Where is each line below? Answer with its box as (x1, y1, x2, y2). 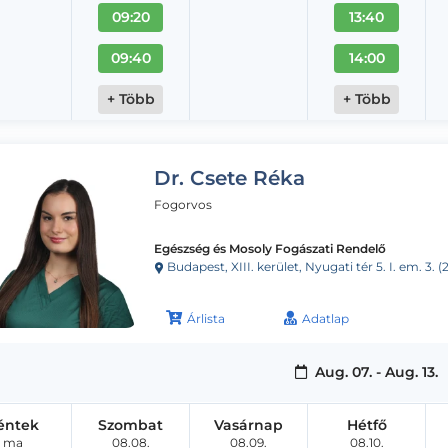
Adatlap (302, 310, 349, 326)
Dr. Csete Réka (154, 165, 305, 190)
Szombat (98, 415, 163, 434)
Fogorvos (154, 196, 212, 212)
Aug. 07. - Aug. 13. (310, 362, 438, 381)
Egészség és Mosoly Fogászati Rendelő (154, 240, 386, 256)
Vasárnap (214, 415, 283, 434)
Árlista (187, 310, 225, 326)
